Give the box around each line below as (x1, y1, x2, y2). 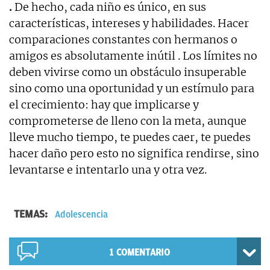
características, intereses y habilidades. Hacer (9, 16, 249, 30)
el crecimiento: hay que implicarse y (9, 97, 199, 111)
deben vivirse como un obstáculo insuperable (9, 64, 246, 79)
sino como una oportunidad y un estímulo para (9, 81, 254, 95)
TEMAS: (14, 207, 50, 220)
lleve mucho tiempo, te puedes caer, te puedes (9, 130, 251, 144)
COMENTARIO (116, 246, 170, 258)
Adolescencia (55, 209, 108, 220)
